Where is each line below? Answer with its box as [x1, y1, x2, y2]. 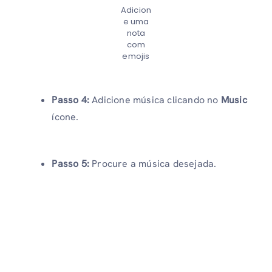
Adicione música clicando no [92, 93, 221, 106]
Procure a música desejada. [92, 157, 217, 170]
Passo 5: [52, 157, 92, 170]
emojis [122, 50, 150, 63]
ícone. [52, 110, 79, 123]
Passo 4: [52, 93, 92, 106]
